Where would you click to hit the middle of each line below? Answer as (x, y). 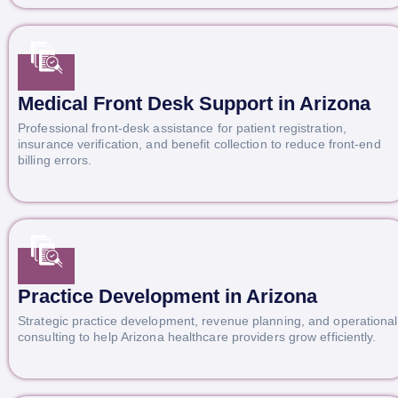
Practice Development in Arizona (167, 297)
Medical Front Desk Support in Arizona (194, 104)
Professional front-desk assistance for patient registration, (183, 127)
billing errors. (55, 159)
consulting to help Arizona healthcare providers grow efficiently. (197, 336)
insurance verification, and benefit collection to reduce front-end (199, 143)
